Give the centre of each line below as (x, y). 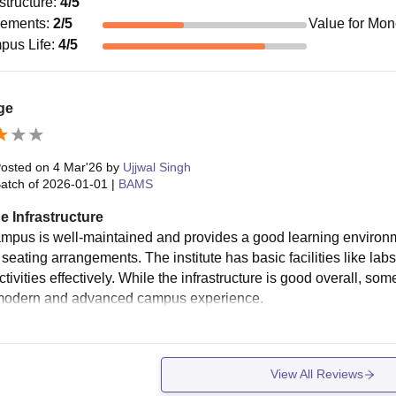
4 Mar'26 (77, 167)
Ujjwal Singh (156, 167)
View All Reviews (316, 374)
